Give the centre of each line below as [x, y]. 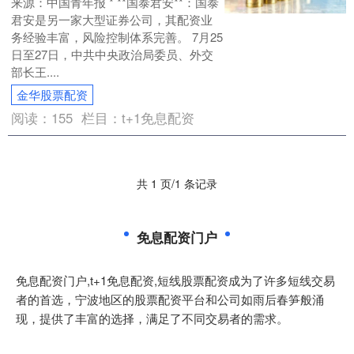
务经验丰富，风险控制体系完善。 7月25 [117, 37]
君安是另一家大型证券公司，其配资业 [112, 19]
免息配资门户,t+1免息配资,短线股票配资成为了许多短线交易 [175, 280]
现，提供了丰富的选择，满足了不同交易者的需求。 [152, 318]
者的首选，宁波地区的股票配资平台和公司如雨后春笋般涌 [170, 299]
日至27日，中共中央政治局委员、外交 [113, 54]
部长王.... [36, 72]
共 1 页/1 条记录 [177, 183]
